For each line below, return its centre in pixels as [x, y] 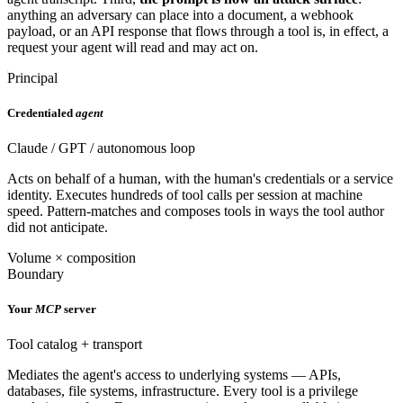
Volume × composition [72, 257]
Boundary [36, 273]
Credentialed [40, 112]
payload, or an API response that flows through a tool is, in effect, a [198, 31]
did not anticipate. [58, 227]
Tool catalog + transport [75, 345]
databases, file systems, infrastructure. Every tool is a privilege [183, 391]
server [80, 309]
